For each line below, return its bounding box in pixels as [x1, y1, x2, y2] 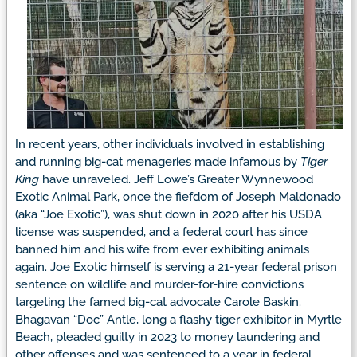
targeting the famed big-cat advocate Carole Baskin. [15, 294, 301, 309]
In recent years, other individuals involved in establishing [15, 136, 324, 151]
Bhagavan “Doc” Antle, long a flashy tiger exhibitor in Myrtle [15, 312, 342, 327]
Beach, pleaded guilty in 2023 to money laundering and [15, 329, 320, 344]
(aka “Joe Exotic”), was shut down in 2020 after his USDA [15, 206, 322, 222]
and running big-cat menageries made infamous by [15, 154, 300, 169]
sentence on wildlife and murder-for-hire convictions [15, 277, 304, 292]
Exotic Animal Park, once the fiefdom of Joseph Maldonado [15, 189, 341, 204]
